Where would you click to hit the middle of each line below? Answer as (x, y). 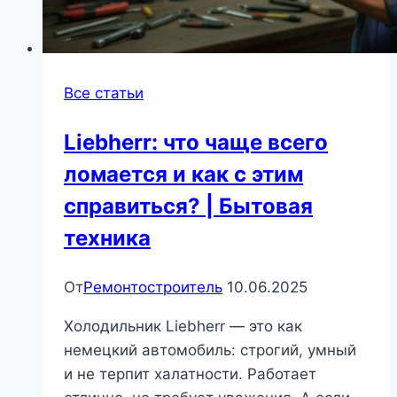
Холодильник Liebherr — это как (183, 327)
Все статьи (104, 93)
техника (107, 238)
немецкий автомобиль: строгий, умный (210, 350)
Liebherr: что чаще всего (196, 143)
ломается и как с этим (183, 175)
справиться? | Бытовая (188, 206)
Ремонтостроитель (153, 288)
